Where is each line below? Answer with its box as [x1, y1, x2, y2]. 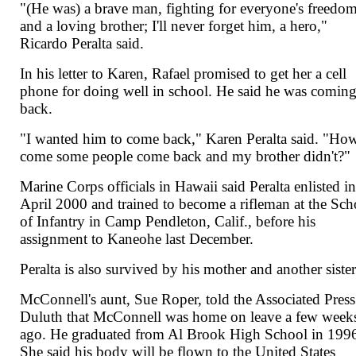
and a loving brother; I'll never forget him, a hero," [20, 17, 328, 35]
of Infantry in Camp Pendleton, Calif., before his [20, 213, 316, 230]
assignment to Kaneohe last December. [20, 230, 254, 248]
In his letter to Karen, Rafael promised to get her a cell [20, 65, 347, 83]
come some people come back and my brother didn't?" [20, 148, 351, 165]
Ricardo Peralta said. [20, 35, 145, 52]
